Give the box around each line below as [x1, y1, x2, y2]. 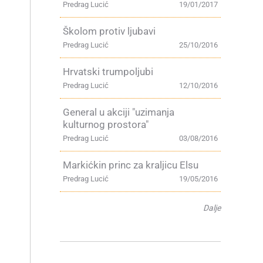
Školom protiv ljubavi [63, 25, 156, 37]
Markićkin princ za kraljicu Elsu [63, 159, 198, 171]
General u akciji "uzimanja [63, 106, 174, 118]
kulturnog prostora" [63, 119, 149, 130]
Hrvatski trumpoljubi [63, 66, 153, 77]
